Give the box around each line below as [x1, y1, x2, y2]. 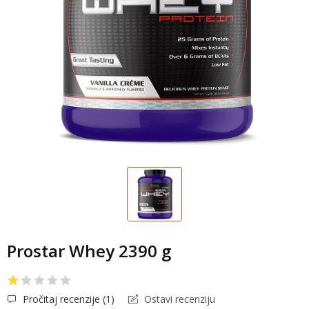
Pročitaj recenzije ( [20, 292, 106, 306]
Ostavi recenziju [141, 292, 215, 306]
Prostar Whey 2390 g [7, 239, 171, 263]
